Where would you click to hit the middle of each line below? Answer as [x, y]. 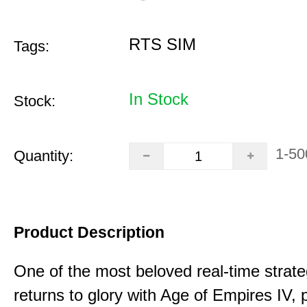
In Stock [159, 99]
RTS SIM [162, 44]
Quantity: [44, 156]
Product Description [89, 232]
